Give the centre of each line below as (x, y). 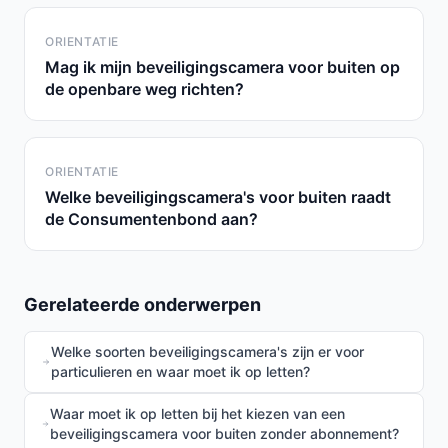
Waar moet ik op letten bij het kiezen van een (197, 413)
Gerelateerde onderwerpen (142, 304)
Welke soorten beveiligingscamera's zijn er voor (207, 351)
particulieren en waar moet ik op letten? (180, 371)
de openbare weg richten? (144, 89)
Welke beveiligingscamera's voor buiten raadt (218, 197)
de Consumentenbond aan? (151, 219)
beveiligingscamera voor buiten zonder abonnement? (224, 433)
